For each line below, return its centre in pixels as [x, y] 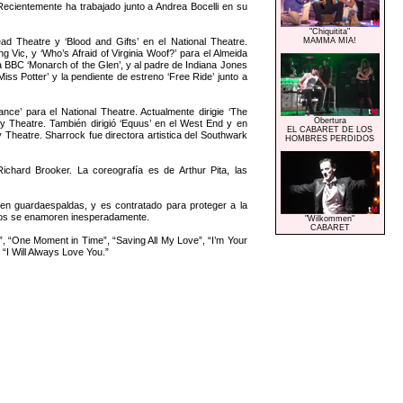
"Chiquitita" [330, 31]
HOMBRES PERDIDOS [330, 138]
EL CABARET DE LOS [330, 129]
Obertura [330, 120]
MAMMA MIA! [330, 40]
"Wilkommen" [330, 218]
